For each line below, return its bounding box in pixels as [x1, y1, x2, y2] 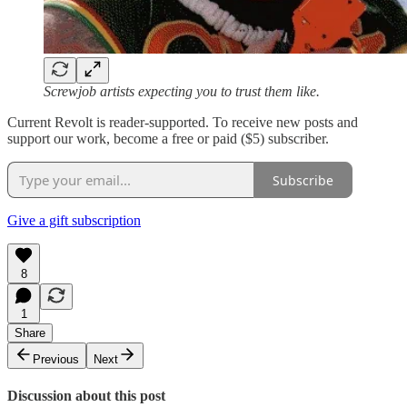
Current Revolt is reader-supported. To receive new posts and [7, 114, 358, 131]
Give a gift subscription [7, 213, 141, 229]
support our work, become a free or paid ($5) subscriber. [7, 131, 329, 147]
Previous [33, 352, 79, 367]
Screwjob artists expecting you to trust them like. [44, 84, 320, 100]
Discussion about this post [7, 388, 165, 404]
